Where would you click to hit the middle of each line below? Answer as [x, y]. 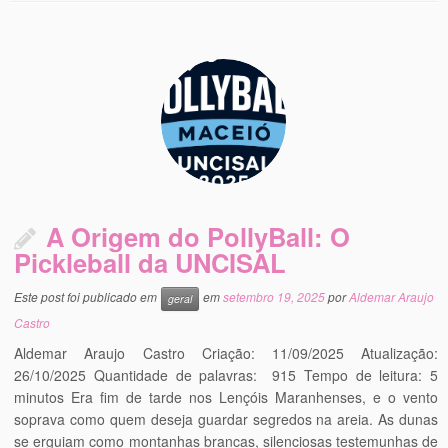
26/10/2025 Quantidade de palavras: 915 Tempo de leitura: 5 [226, 375]
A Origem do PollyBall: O [198, 236]
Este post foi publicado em [87, 297]
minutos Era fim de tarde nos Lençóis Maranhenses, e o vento [226, 397]
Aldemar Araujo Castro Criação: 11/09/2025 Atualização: [226, 353]
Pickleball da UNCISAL [150, 262]
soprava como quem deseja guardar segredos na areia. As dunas [226, 419]
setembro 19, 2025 [274, 297]
